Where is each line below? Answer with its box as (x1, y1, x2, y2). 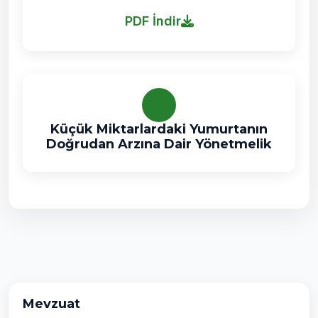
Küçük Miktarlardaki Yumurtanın (50, 121, 268, 137)
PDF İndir (124, 13, 181, 28)
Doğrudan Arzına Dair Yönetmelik (46, 136, 272, 152)
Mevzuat (23, 296, 80, 312)
